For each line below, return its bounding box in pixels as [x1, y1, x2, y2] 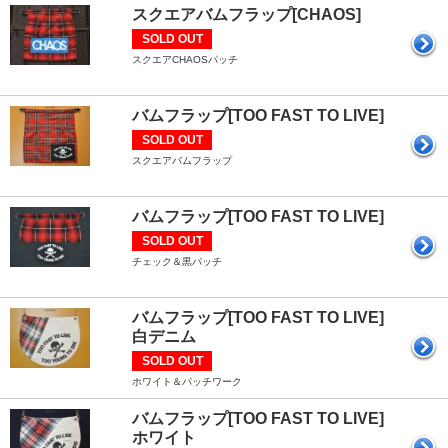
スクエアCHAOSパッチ [132, 53, 238, 65]
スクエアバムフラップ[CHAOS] [132, 5, 361, 23]
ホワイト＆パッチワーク [132, 375, 242, 387]
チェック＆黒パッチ [132, 255, 222, 267]
